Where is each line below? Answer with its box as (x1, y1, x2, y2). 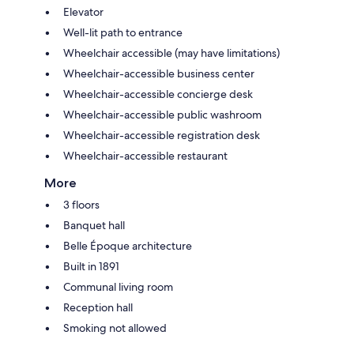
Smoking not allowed (63, 320, 167, 335)
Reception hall (63, 299, 133, 314)
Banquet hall (63, 217, 125, 232)
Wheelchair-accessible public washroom (63, 107, 262, 122)
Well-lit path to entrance (63, 24, 183, 40)
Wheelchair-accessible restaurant (63, 148, 228, 163)
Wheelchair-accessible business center (63, 66, 254, 81)
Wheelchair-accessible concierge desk (63, 86, 253, 101)
